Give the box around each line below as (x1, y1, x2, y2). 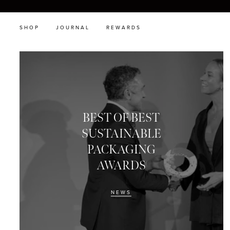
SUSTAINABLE (81, 126, 161, 141)
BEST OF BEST (83, 110, 160, 125)
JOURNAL (56, 25, 90, 31)
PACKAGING (87, 142, 156, 157)
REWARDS (106, 25, 141, 31)
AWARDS (97, 158, 146, 173)
